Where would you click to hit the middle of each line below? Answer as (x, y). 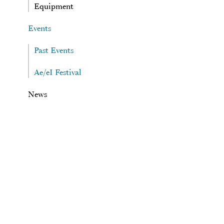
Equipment (54, 6)
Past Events (54, 50)
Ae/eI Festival (57, 72)
